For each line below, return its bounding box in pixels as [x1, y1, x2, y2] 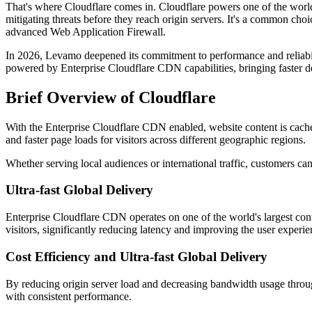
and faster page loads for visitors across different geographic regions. [6, 133, 306, 146]
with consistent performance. [6, 290, 132, 302]
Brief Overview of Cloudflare [6, 88, 216, 107]
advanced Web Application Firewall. [6, 25, 166, 38]
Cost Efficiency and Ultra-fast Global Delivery [6, 249, 267, 264]
